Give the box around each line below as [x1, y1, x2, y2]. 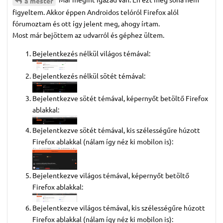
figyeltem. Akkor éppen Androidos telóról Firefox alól [12, 7, 179, 17]
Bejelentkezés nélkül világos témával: [32, 49, 150, 58]
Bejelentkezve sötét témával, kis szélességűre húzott [32, 125, 200, 135]
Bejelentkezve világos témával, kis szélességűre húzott [32, 203, 205, 212]
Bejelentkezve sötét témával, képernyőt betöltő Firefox [32, 93, 208, 103]
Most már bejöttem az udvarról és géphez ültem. [12, 30, 164, 40]
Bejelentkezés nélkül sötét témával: [32, 71, 145, 80]
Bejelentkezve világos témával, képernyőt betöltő [32, 170, 189, 180]
